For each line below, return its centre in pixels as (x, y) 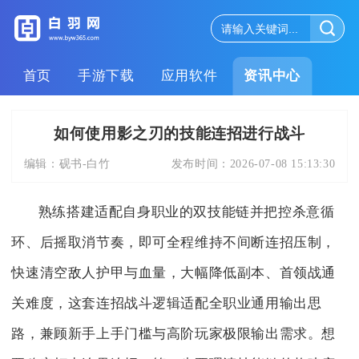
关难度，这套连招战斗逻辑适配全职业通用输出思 (167, 304)
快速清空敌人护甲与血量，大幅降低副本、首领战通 (174, 273)
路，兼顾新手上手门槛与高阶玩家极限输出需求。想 (174, 334)
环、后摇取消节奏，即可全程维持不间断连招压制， (174, 243)
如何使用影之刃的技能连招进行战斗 (179, 133)
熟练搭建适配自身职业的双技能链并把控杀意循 (186, 212)
